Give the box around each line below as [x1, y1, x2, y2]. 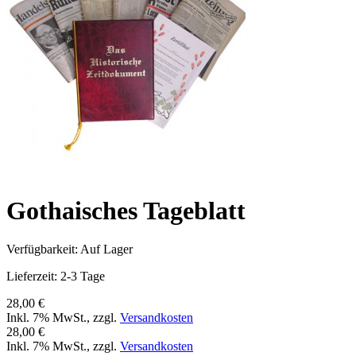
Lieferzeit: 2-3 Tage [6, 269, 105, 284]
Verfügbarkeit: [6, 242, 80, 257]
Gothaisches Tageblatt [6, 195, 246, 225]
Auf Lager [80, 242, 133, 257]
